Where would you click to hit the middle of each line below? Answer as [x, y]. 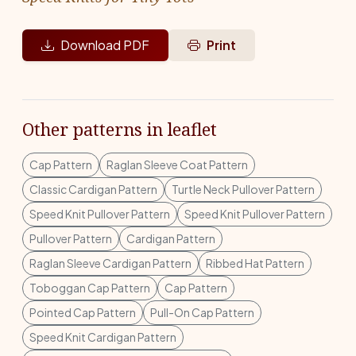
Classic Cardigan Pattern [93, 189]
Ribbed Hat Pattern [255, 263]
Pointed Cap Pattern [83, 312]
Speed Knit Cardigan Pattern [103, 337]
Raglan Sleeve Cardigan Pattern [110, 263]
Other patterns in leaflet [120, 129]
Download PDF [105, 44]
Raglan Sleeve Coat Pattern [177, 164]
